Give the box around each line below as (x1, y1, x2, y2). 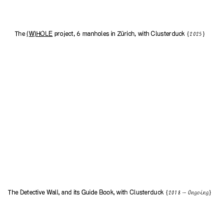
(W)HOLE (27, 31, 53, 37)
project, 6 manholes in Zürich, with (53, 31, 151, 37)
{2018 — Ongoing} (165, 190, 212, 196)
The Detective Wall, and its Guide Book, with (8, 189, 130, 195)
